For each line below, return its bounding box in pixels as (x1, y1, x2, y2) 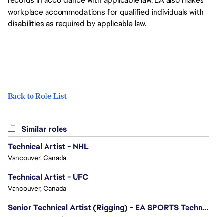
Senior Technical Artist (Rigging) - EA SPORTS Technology (202, 202, 208, 213)
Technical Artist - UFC (8, 172, 88, 182)
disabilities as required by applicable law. (8, 18, 146, 29)
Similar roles (19, 124, 67, 134)
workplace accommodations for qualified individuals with (8, 7, 204, 17)
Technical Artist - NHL (8, 141, 89, 152)
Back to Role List (8, 91, 67, 101)
